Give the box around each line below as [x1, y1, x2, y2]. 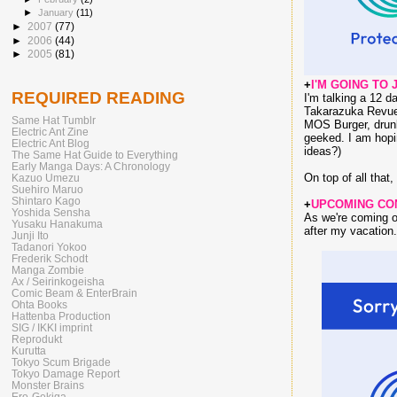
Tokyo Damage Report [12, 367, 120, 379]
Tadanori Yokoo [12, 240, 87, 253]
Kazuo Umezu [12, 171, 80, 183]
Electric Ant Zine [12, 125, 89, 137]
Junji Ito [12, 229, 49, 241]
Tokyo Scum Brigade [12, 355, 111, 368]
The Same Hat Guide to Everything [12, 148, 178, 160]
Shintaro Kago [12, 194, 81, 206]
